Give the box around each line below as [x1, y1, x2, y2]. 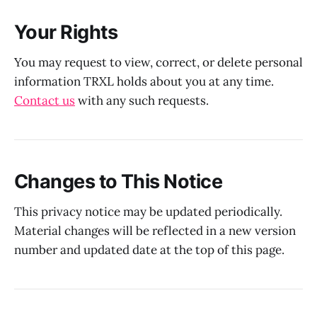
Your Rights [14, 21, 118, 45]
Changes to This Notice [14, 170, 223, 194]
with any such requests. [75, 92, 209, 108]
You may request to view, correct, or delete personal [14, 54, 303, 70]
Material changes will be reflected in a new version [14, 222, 296, 238]
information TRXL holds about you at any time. [14, 73, 274, 89]
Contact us [14, 92, 75, 108]
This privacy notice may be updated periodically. [14, 203, 282, 219]
